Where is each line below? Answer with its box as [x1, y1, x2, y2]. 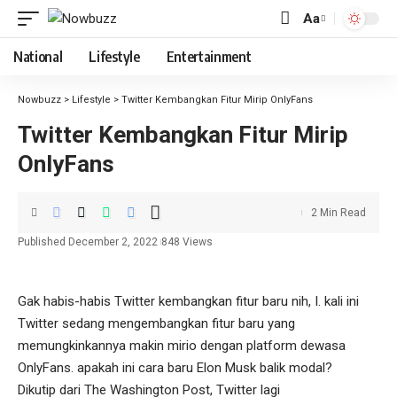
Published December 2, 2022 [18, 236, 158, 248]
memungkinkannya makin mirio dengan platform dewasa [18, 338, 346, 354]
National [13, 48, 63, 66]
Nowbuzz [18, 94, 61, 105]
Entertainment [166, 48, 252, 66]
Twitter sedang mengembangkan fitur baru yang [18, 315, 295, 331]
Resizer [302, 42, 346, 58]
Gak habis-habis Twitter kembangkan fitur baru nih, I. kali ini [18, 293, 359, 309]
